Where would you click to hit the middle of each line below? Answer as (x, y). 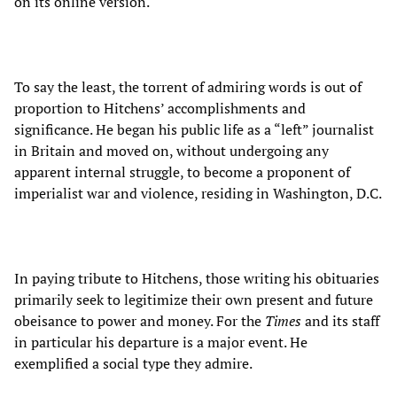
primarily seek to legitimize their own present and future (194, 299)
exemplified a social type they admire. (133, 363)
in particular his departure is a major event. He (161, 342)
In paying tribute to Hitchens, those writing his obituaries (197, 278)
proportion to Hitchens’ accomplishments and (160, 108)
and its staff (340, 320)
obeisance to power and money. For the (140, 320)
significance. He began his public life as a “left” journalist (194, 129)
